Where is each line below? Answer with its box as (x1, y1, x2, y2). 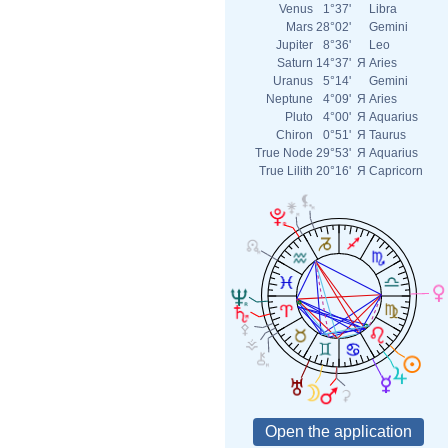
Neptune (266, 92, 313, 106)
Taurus (369, 128, 406, 142)
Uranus (273, 74, 313, 88)
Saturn (277, 56, 313, 70)
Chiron (276, 128, 313, 142)
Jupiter (276, 38, 313, 52)
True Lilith (259, 164, 313, 178)
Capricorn (369, 164, 423, 178)
